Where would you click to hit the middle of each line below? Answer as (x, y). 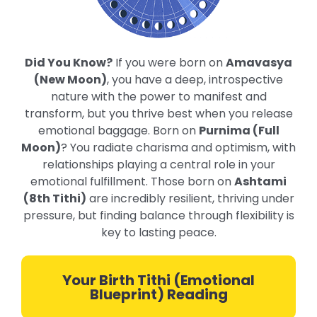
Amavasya (259, 62)
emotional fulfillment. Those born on (132, 181)
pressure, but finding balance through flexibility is (158, 215)
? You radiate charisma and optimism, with (178, 147)
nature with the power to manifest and (158, 96)
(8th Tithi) (54, 198)
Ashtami (260, 181)
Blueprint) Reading (158, 294)
